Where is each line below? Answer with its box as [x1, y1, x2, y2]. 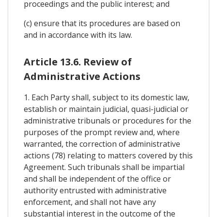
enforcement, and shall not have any [24, 196, 156, 207]
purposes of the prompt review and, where [24, 126, 180, 138]
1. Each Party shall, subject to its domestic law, [24, 92, 189, 103]
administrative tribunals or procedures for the [24, 115, 191, 126]
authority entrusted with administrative [24, 185, 167, 196]
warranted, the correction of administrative [24, 138, 180, 149]
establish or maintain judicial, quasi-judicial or [24, 103, 188, 114]
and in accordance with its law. [24, 29, 132, 40]
